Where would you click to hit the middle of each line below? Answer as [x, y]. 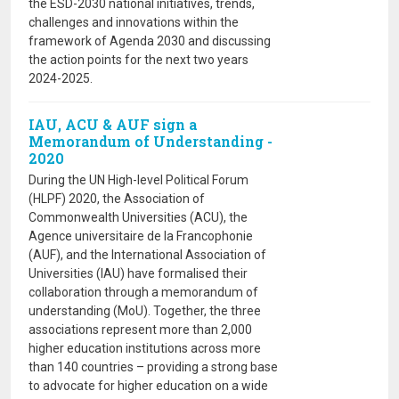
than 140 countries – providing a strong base [153, 367]
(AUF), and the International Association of [147, 255]
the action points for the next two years [138, 60]
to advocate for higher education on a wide [148, 386]
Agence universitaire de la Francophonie [141, 236]
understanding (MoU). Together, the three [145, 311]
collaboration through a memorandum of [143, 292]
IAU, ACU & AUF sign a [113, 124]
